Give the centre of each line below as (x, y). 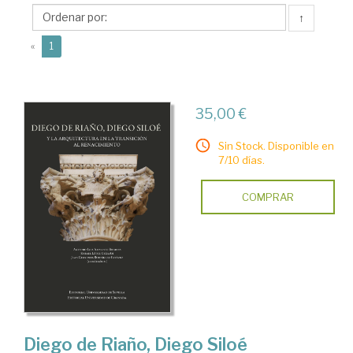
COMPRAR (268, 197)
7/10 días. (241, 160)
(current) (73, 45)
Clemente (70, 28)
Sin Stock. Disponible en (276, 146)
